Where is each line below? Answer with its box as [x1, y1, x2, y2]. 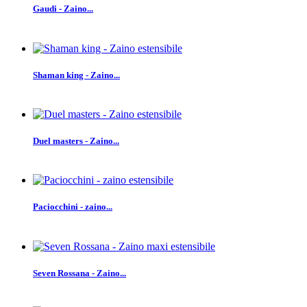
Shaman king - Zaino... [33, 69, 120, 80]
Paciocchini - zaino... [33, 201, 112, 212]
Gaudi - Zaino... [33, 3, 93, 14]
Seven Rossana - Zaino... [33, 267, 126, 278]
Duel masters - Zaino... [33, 136, 119, 147]
